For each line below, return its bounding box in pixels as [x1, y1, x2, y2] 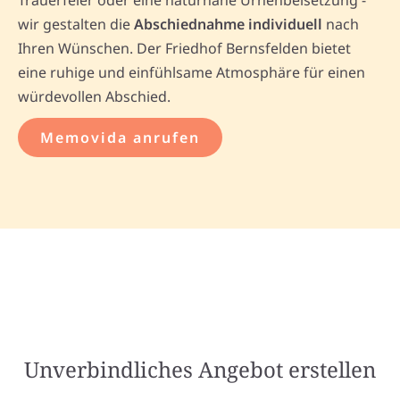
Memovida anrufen [40, 128, 200, 148]
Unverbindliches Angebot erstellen [24, 354, 376, 385]
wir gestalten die [18, 14, 134, 35]
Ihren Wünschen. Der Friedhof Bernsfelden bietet [18, 38, 351, 59]
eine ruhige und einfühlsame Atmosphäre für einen [18, 62, 365, 83]
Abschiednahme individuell [134, 14, 322, 35]
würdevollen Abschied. [18, 87, 171, 107]
